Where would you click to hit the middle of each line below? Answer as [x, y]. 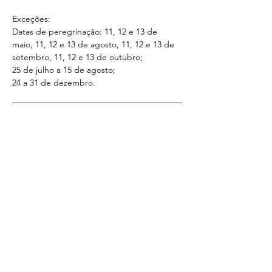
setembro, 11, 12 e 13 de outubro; [77, 57]
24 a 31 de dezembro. [54, 83]
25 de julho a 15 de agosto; [64, 70]
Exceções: [31, 19]
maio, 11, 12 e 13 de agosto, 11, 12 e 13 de [94, 44]
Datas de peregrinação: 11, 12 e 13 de [86, 32]
